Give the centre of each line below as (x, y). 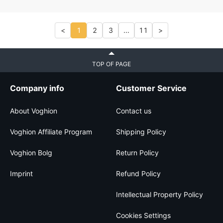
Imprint (21, 173)
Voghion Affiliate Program (51, 132)
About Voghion (34, 111)
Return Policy (137, 153)
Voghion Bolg (31, 153)
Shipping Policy (141, 132)
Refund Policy (138, 173)
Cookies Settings (143, 215)
